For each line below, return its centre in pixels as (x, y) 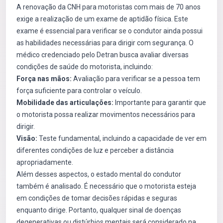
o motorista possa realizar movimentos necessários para (106, 114)
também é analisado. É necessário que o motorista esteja (106, 186)
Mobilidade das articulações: (65, 103)
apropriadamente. (45, 162)
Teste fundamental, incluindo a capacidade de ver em (122, 138)
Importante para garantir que (160, 103)
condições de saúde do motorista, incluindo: (85, 67)
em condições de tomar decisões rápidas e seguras (97, 198)
